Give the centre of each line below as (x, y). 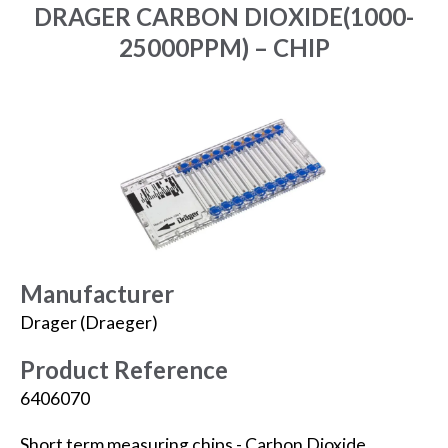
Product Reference (124, 369)
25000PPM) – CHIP (224, 48)
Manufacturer (97, 294)
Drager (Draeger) (89, 323)
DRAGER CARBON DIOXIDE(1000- (224, 17)
